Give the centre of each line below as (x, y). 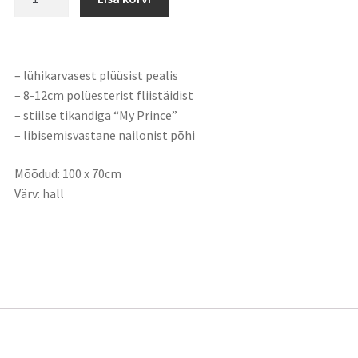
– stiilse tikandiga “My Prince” (96, 115)
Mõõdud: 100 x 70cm (68, 174)
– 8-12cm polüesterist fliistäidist (104, 95)
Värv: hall (39, 194)
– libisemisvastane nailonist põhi (105, 135)
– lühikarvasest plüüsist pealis (96, 76)
